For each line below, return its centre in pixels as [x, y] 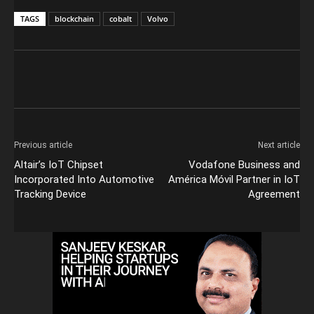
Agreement [274, 194]
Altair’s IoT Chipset [59, 164]
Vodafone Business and [244, 164]
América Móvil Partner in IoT [234, 179]
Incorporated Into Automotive [84, 179]
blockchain [74, 18]
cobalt [121, 18]
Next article [279, 145]
